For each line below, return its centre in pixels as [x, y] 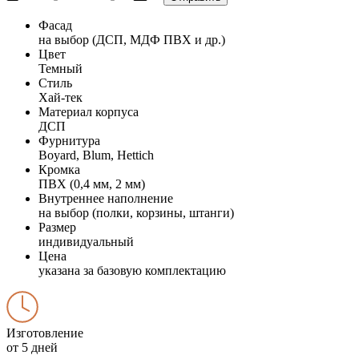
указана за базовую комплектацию [132, 270]
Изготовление [45, 333]
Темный [61, 68]
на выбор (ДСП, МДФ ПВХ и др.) [132, 39]
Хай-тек [61, 97]
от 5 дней [32, 347]
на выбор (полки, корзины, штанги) [136, 212]
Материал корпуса [89, 111]
